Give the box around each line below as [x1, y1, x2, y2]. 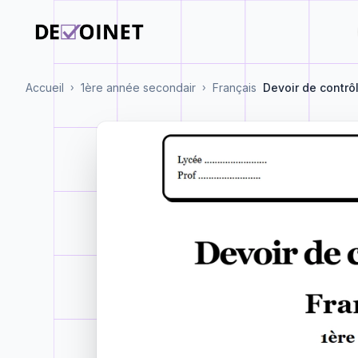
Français [213, 81, 257, 94]
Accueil [26, 81, 64, 94]
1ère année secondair [81, 81, 196, 94]
